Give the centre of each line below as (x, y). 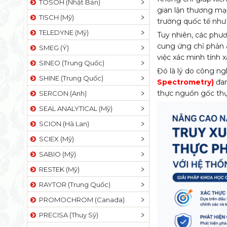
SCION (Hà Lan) (63, 124)
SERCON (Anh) (61, 93)
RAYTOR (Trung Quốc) (73, 184)
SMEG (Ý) (52, 48)
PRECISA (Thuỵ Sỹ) (67, 215)
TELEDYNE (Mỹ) (62, 32)
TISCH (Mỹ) (55, 17)
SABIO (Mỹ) (56, 154)
